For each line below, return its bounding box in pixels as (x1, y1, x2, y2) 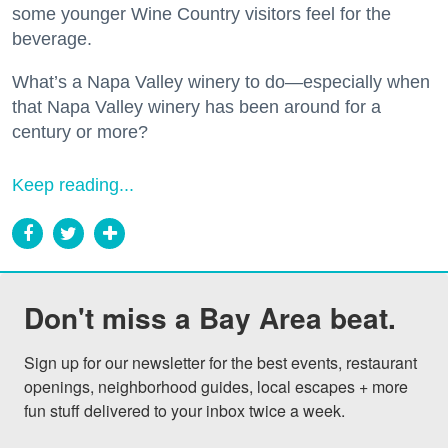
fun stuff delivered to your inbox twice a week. (24, 399, 345, 423)
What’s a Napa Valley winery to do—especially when (12, 72, 430, 93)
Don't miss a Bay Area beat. (24, 297, 396, 339)
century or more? (12, 122, 148, 143)
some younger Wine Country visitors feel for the (12, 4, 391, 25)
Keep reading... (12, 175, 134, 196)
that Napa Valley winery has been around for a (12, 97, 381, 118)
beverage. (12, 29, 92, 50)
